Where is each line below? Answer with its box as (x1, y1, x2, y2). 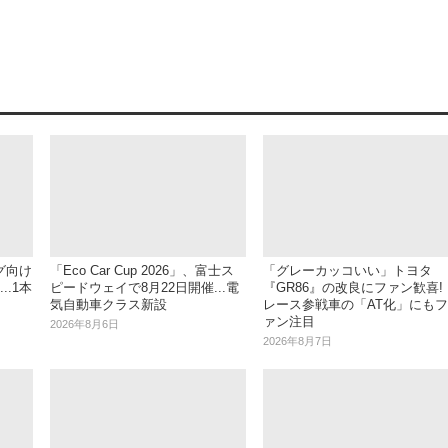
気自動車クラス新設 (49, 297, 167, 313)
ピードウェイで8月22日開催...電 (49, 280, 239, 296)
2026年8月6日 (49, 318, 119, 331)
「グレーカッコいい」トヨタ (262, 263, 432, 279)
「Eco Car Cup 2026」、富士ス (49, 263, 234, 279)
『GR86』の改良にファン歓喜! (262, 280, 443, 296)
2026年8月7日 (262, 335, 332, 348)
